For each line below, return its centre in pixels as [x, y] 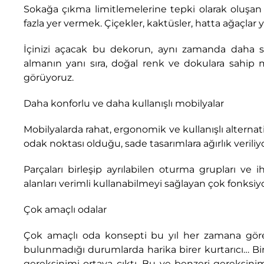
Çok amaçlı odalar [65, 209]
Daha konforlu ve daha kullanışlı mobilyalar [124, 103]
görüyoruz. [49, 77]
